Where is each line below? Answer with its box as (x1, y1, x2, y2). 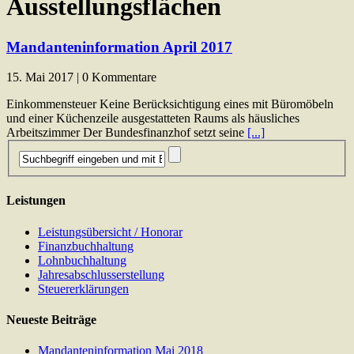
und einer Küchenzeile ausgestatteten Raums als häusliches (6, 111, 299, 126)
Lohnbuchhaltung (38, 253, 126, 267)
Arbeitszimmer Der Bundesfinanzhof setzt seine (6, 126, 247, 140)
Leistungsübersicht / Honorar (38, 224, 183, 239)
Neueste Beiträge (6, 312, 96, 326)
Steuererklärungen (38, 281, 129, 296)
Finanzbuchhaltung (38, 239, 134, 253)
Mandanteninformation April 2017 (6, 38, 232, 55)
